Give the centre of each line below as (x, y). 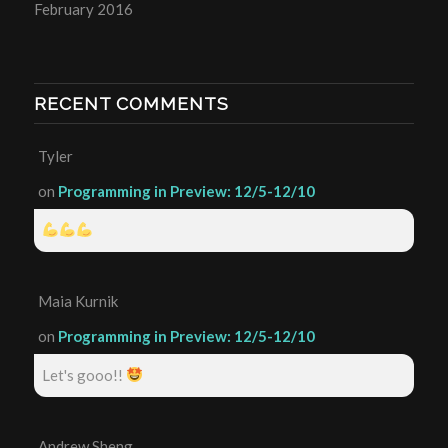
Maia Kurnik (77, 300)
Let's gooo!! (83, 374)
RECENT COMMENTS (131, 103)
